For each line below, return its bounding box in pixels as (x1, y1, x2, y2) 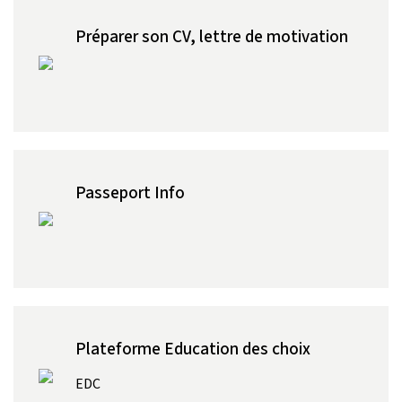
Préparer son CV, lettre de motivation (74, 24, 348, 48)
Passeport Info (74, 180, 185, 204)
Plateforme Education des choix (74, 336, 310, 360)
